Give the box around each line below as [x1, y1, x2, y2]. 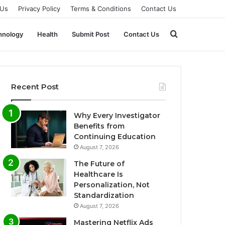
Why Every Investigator [74, 111, 161, 120]
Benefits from [74, 122, 125, 131]
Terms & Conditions [70, 5, 131, 13]
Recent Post [11, 82, 59, 91]
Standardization [74, 191, 135, 200]
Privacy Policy [18, 5, 60, 13]
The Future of [74, 159, 125, 168]
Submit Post [72, 30, 109, 38]
